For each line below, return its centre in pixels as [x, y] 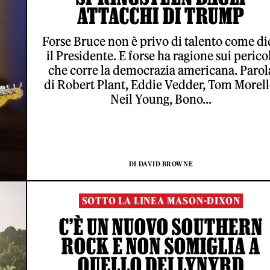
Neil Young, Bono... [161, 99]
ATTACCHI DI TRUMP [161, 16]
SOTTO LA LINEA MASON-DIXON [161, 201]
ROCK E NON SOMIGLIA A [161, 246]
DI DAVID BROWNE [161, 164]
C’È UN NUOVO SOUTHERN [161, 227]
